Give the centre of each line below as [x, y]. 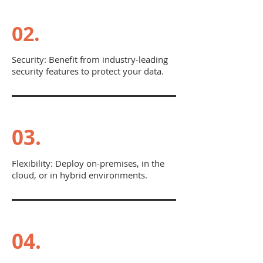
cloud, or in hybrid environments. [80, 175]
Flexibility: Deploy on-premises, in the [88, 163]
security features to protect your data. [88, 71]
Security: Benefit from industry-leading [90, 59]
